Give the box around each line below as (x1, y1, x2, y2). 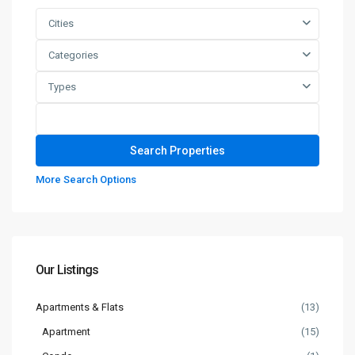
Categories (48, 49, 98, 61)
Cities (48, 17, 74, 29)
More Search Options (36, 174, 136, 185)
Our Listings (36, 262, 99, 277)
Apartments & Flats (36, 301, 124, 313)
